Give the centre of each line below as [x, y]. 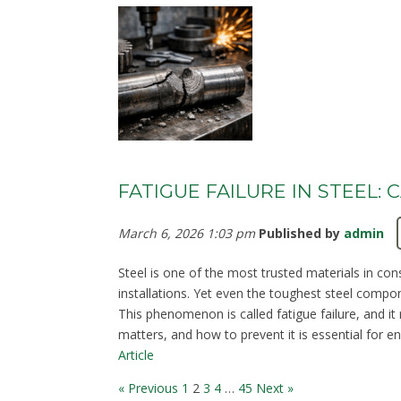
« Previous [148, 388]
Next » [275, 388]
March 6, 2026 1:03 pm [187, 233]
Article [136, 354]
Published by [301, 233]
